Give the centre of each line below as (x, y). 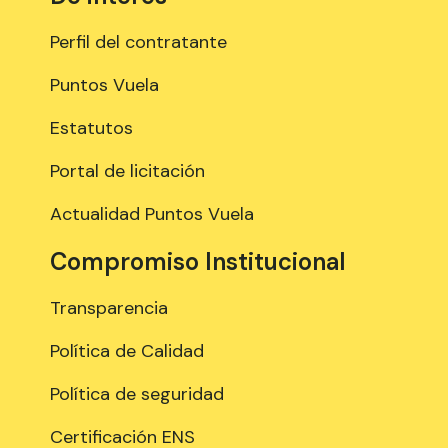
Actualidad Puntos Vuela (152, 213)
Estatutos (91, 127)
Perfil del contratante (138, 41)
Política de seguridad (137, 393)
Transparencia (109, 307)
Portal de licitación (127, 170)
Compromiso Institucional (198, 261)
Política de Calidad (127, 350)
